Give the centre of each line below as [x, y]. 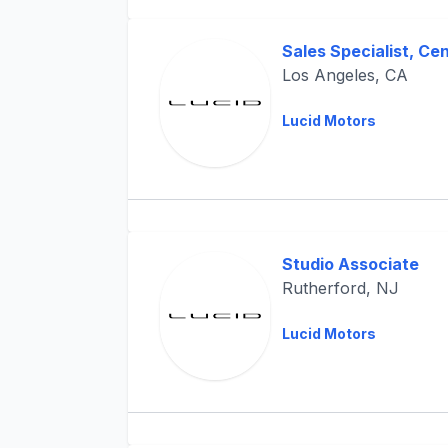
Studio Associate [350, 264]
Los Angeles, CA [344, 75]
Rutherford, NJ [340, 288]
